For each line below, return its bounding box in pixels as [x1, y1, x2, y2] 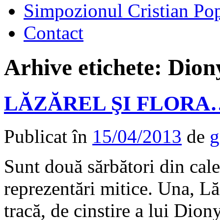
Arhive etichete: [4, 55, 168, 81]
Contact [24, 22, 83, 43]
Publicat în [4, 125, 87, 147]
